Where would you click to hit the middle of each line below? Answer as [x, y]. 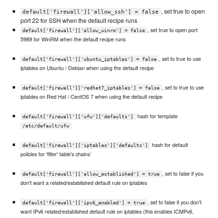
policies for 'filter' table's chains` [56, 154]
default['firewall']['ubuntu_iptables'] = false [90, 59]
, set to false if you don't [174, 202]
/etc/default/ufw [46, 126]
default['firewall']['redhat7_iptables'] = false [91, 88]
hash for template [156, 116]
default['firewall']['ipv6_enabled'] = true [84, 203]
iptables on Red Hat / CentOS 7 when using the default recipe [91, 96]
